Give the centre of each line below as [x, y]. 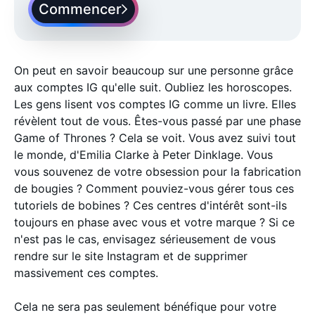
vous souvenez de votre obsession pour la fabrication [157, 172]
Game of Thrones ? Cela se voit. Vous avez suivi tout [155, 138]
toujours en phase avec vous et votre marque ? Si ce [154, 222]
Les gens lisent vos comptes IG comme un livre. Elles [155, 104]
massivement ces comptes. [86, 273]
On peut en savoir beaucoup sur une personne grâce [154, 70]
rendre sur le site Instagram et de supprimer [131, 256]
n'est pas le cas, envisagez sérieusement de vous [145, 239]
